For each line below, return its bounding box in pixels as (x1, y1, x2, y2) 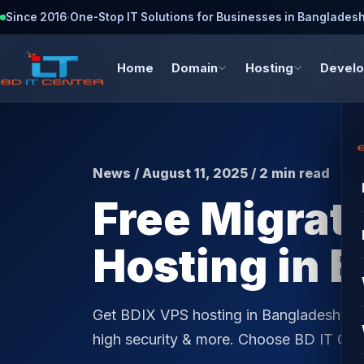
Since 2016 (6, 10, 67, 24)
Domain (171, 61, 219, 76)
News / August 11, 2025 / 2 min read (93, 165, 330, 181)
